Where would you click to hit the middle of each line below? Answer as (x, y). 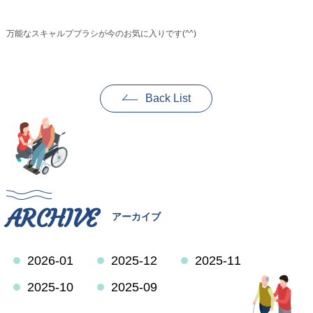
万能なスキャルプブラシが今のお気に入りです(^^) (101, 34)
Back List (168, 98)
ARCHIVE (52, 219)
